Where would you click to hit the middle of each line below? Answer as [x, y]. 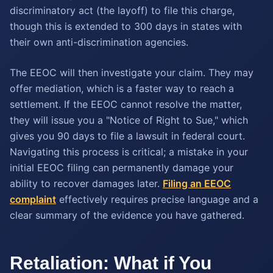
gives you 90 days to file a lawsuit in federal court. [127, 136]
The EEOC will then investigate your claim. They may [132, 73]
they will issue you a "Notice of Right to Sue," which [129, 120]
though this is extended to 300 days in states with [126, 26]
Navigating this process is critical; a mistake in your [129, 152]
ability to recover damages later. [86, 183]
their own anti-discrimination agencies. [99, 42]
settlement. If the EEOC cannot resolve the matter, [126, 104]
